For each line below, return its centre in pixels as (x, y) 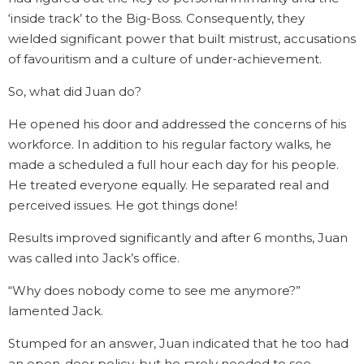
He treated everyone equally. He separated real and (169, 185)
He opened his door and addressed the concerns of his (177, 124)
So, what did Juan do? (75, 91)
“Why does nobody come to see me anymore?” (154, 290)
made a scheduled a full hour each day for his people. (173, 165)
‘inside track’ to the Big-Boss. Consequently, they (156, 18)
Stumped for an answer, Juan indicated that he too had (178, 343)
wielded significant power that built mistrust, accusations (182, 39)
